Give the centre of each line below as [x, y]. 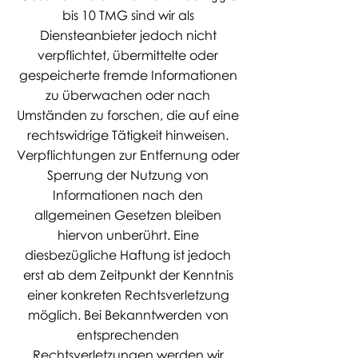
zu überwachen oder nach [128, 95]
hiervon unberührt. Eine [128, 235]
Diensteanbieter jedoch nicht [128, 35]
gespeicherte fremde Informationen [128, 75]
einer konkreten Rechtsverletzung [128, 295]
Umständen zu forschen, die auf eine [128, 115]
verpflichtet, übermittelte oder [128, 55]
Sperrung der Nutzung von [128, 175]
